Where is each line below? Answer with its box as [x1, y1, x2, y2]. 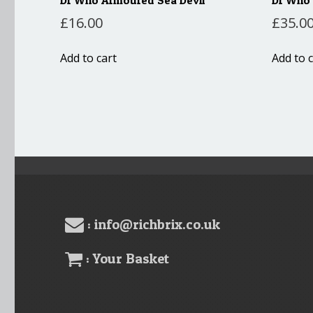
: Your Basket [82, 250, 170, 268]
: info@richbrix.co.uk [84, 216, 221, 233]
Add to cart [60, 50, 117, 66]
